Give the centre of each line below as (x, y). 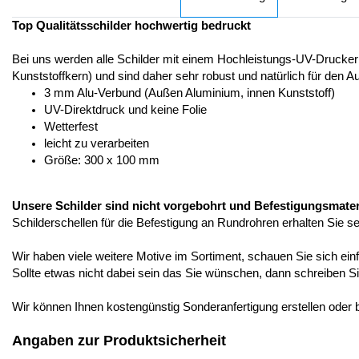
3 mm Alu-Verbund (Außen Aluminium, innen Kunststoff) (190, 93)
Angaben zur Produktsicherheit (119, 341)
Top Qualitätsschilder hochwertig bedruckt (131, 26)
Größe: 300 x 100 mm (102, 160)
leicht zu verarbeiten (97, 143)
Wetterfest (71, 127)
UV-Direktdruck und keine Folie (125, 110)
